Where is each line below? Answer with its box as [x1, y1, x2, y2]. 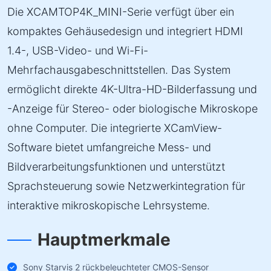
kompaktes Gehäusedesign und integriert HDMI [7, 25, 243, 38]
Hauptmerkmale [38, 229, 171, 250]
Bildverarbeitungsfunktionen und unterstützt [7, 160, 225, 173]
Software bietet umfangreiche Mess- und [7, 141, 211, 154]
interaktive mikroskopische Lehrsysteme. [7, 199, 210, 212]
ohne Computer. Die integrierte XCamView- [7, 122, 222, 134]
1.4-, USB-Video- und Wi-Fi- [7, 44, 148, 57]
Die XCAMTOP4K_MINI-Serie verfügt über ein [7, 5, 234, 18]
